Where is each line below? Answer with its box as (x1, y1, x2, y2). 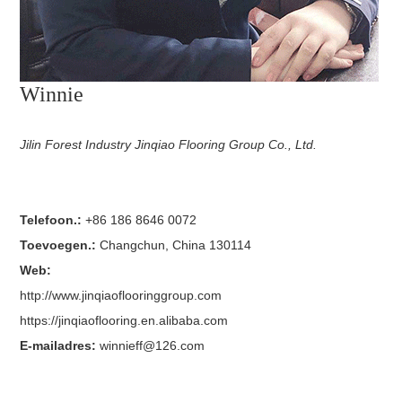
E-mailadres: (20, 338, 100, 354)
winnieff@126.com (100, 338, 205, 354)
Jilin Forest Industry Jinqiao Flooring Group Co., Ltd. (20, 137, 318, 153)
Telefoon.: (20, 213, 86, 228)
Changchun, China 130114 (100, 238, 252, 253)
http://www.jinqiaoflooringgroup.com (20, 288, 223, 303)
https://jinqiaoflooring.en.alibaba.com (20, 313, 229, 328)
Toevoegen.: (20, 238, 97, 253)
